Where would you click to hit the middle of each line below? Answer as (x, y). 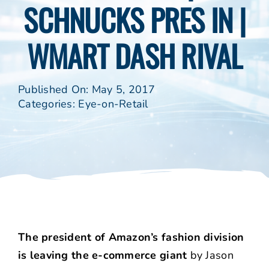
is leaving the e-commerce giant (103, 255)
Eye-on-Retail (113, 104)
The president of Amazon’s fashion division (131, 237)
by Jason (210, 255)
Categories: (48, 104)
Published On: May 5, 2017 (86, 90)
